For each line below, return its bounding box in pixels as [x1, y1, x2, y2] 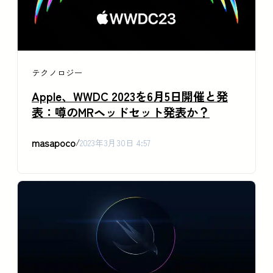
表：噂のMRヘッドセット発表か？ [32, 103, 210, 121]
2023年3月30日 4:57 [80, 136, 151, 149]
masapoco [32, 135, 76, 150]
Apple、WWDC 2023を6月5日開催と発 [32, 87, 228, 105]
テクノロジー [32, 66, 83, 79]
